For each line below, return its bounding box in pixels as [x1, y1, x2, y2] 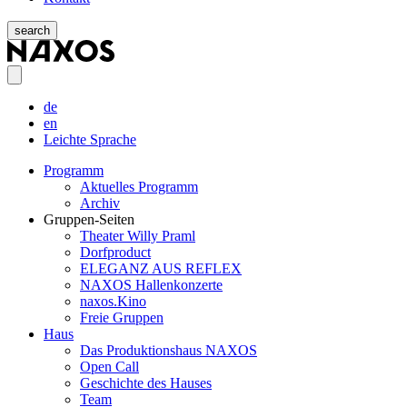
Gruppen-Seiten [44, 212, 134, 228]
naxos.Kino [80, 293, 146, 310]
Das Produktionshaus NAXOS [80, 342, 257, 359]
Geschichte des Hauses [80, 375, 212, 392]
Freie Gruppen [80, 310, 164, 326]
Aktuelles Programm [80, 179, 198, 195]
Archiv [80, 195, 120, 212]
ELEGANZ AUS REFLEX [80, 261, 242, 277]
